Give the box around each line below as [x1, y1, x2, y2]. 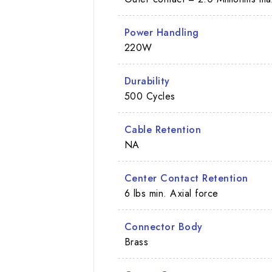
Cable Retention [124, 122, 202, 137]
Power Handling [124, 25, 199, 39]
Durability [124, 73, 170, 88]
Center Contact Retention [124, 171, 248, 185]
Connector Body [124, 219, 203, 234]
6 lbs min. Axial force [124, 186, 219, 200]
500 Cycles [124, 89, 175, 103]
